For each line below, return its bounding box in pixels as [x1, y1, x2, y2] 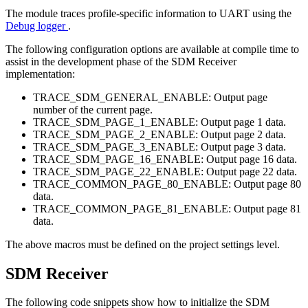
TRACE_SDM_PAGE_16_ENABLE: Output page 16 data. [33, 153, 297, 165]
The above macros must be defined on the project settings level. [5, 238, 280, 250]
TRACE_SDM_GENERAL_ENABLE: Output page [33, 91, 267, 103]
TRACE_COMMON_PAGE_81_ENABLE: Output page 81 [33, 202, 301, 214]
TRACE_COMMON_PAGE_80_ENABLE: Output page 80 [33, 177, 301, 190]
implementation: [5, 67, 75, 80]
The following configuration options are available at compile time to [5, 43, 299, 55]
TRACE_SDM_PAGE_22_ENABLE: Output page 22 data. [33, 165, 297, 177]
